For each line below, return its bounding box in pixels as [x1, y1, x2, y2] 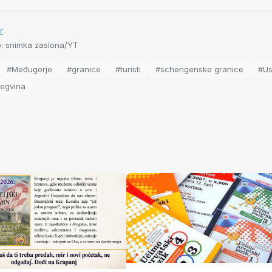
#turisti [115, 64, 141, 75]
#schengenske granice [155, 64, 243, 75]
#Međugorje [7, 64, 52, 75]
